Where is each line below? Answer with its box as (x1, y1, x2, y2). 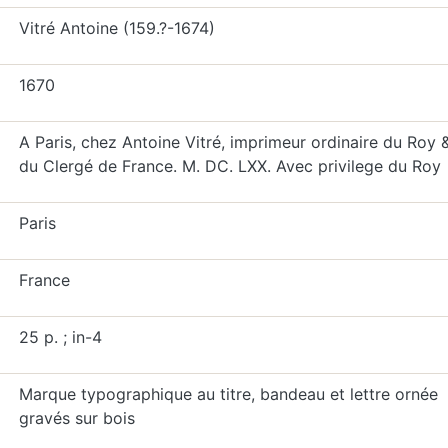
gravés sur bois (18, 408, 135, 428)
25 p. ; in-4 (18, 327, 102, 347)
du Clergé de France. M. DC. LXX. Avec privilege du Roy (18, 156, 441, 176)
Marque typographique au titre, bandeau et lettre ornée (18, 384, 438, 404)
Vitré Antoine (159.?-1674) (18, 18, 215, 38)
